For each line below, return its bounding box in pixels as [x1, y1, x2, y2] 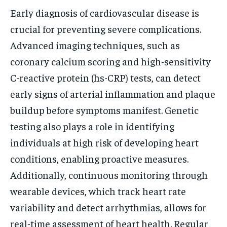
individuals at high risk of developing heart [10, 135, 199, 148]
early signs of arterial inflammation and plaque [10, 87, 215, 100]
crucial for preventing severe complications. [10, 22, 201, 35]
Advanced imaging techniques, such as [10, 38, 180, 51]
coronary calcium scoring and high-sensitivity [10, 54, 211, 67]
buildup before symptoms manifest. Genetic [10, 103, 199, 116]
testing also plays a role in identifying [10, 119, 174, 132]
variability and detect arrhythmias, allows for [10, 200, 206, 213]
